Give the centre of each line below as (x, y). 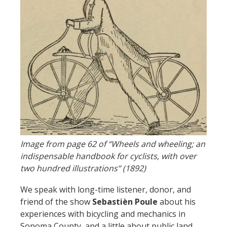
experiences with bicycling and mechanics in (103, 214)
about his (177, 201)
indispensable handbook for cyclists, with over (108, 156)
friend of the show (56, 201)
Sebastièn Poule (125, 201)
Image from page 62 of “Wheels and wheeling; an (113, 144)
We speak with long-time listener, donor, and (106, 189)
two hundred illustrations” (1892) (83, 168)
